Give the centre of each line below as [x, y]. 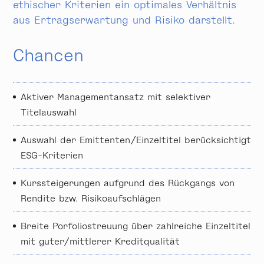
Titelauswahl [49, 112]
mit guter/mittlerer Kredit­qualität [100, 241]
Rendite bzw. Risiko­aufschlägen [91, 198]
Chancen [48, 55]
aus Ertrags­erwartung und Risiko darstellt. [124, 19]
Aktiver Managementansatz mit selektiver [115, 97]
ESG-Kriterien [52, 155]
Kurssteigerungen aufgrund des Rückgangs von [128, 183]
